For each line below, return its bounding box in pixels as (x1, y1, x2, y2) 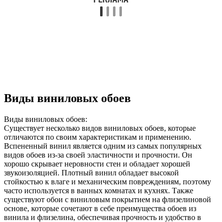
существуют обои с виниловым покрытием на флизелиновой (4, 195, 211, 204)
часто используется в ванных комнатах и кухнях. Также (4, 186, 193, 195)
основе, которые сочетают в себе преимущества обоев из (4, 204, 196, 213)
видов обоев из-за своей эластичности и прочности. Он (4, 151, 192, 160)
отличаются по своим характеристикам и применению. (4, 133, 191, 142)
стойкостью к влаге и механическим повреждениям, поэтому (4, 177, 211, 186)
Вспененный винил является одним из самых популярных (4, 142, 202, 151)
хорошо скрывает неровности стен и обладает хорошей (4, 160, 190, 168)
